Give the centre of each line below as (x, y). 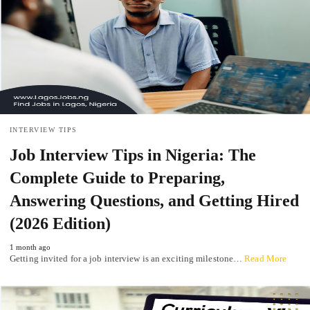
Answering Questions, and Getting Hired (154, 200)
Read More (266, 258)
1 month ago (30, 247)
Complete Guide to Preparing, (117, 177)
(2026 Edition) (60, 223)
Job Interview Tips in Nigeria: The (133, 155)
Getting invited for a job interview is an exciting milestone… (127, 258)
